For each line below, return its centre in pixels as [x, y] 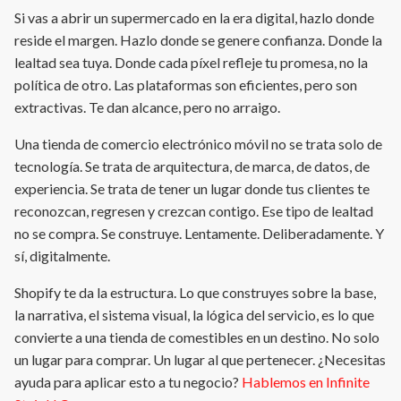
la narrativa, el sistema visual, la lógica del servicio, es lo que [194, 315]
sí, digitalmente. [62, 256]
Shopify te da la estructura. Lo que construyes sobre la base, [195, 293]
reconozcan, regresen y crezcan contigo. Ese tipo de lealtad [194, 211]
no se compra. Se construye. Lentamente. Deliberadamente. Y [199, 234]
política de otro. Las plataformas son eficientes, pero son [186, 85]
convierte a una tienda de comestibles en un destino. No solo [197, 337]
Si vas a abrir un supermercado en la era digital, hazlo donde [194, 18]
